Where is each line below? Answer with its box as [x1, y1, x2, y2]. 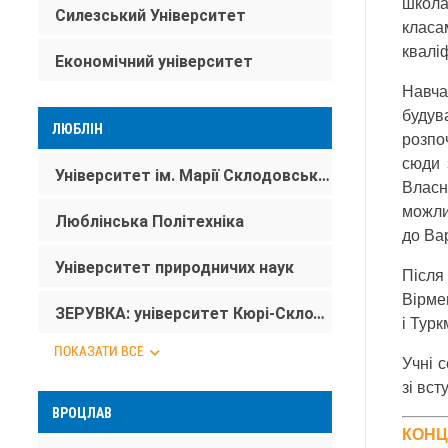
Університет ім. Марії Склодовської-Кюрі [318, 166, 330, 185]
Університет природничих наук [55, 258, 294, 277]
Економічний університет [55, 52, 253, 71]
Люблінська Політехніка [55, 212, 244, 231]
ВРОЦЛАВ [52, 405, 112, 421]
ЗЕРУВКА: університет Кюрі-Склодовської [313, 304, 325, 323]
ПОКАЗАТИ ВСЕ [54, 343, 144, 359]
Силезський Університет [55, 6, 246, 25]
